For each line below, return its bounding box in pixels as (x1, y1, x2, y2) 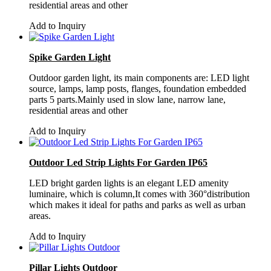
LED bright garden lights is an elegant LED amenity (29, 177, 229, 188)
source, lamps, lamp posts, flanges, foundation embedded (29, 83, 246, 94)
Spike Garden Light (29, 51, 111, 62)
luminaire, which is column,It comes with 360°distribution (29, 188, 250, 199)
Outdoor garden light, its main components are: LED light (29, 72, 249, 83)
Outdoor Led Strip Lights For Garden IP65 (29, 157, 207, 168)
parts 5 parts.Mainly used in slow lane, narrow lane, (29, 94, 226, 105)
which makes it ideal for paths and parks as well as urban (29, 199, 246, 210)
